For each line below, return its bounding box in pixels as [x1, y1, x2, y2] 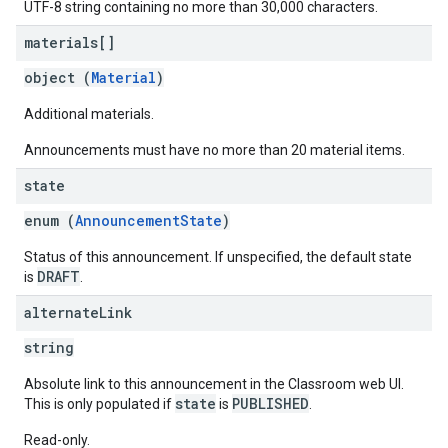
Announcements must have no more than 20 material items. [24, 142, 405, 158]
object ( [24, 68, 91, 87]
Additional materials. [24, 106, 154, 122]
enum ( [24, 211, 75, 230]
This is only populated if [24, 396, 175, 412]
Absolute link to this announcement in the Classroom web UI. [24, 376, 404, 392]
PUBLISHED [232, 394, 309, 413]
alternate [24, 303, 99, 322]
